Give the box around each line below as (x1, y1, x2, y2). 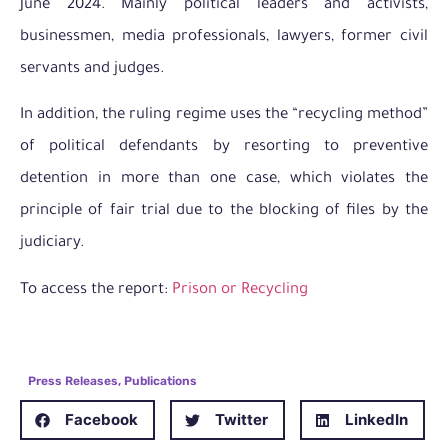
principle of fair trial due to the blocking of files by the (20, 203, 428, 221)
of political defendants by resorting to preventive (20, 139, 428, 157)
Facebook (65, 410, 138, 430)
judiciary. (20, 235, 88, 253)
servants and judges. (20, 60, 168, 78)
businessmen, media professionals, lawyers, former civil (20, 28, 428, 46)
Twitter (215, 410, 268, 430)
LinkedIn (345, 410, 408, 430)
